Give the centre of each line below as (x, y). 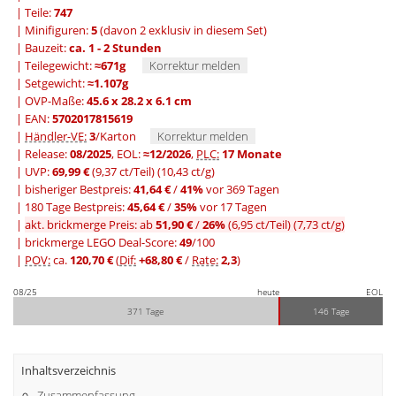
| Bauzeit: (41, 48)
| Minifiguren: (52, 30)
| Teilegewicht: (54, 66)
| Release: (42, 154)
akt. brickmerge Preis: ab (90, 225)
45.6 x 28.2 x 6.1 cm (139, 101)
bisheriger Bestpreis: (79, 190)
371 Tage (146, 312)
